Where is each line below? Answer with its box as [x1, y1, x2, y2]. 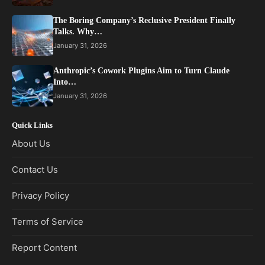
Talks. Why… [53, 27, 102, 37]
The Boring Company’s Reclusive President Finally [53, 16, 235, 25]
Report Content [12, 243, 77, 254]
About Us [12, 138, 50, 150]
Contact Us [12, 164, 58, 176]
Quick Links [12, 121, 53, 130]
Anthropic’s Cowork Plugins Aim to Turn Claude [53, 66, 230, 76]
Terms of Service [12, 216, 83, 228]
